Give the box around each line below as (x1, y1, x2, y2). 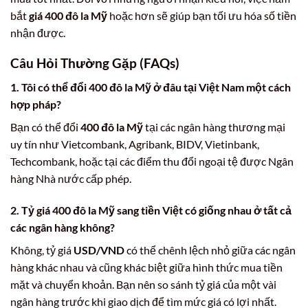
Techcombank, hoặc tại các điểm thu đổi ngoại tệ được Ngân (10, 155, 294, 168)
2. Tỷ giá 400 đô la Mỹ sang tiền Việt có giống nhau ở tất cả (10, 203, 291, 217)
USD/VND (74, 243, 124, 256)
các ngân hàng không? (10, 220, 115, 234)
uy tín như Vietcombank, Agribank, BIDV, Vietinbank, (10, 137, 259, 151)
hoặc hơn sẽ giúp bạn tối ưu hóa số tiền (107, 8, 296, 22)
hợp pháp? (10, 98, 61, 111)
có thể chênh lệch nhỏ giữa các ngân (124, 243, 296, 256)
